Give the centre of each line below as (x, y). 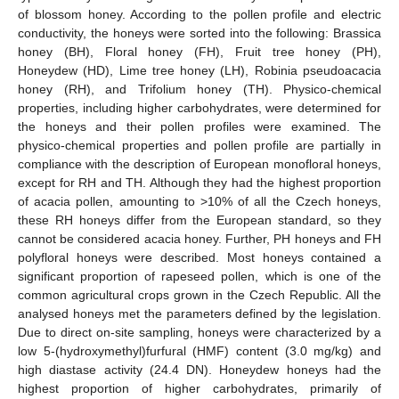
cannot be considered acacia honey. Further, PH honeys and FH (199, 238)
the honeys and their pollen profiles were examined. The (199, 126)
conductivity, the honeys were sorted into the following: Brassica (199, 33)
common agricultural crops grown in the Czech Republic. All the (199, 294)
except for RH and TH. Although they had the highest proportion (199, 182)
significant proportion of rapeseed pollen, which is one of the (199, 276)
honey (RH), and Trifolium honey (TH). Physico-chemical (199, 89)
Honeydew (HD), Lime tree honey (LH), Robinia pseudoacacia (199, 70)
